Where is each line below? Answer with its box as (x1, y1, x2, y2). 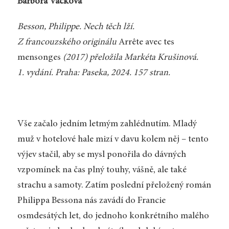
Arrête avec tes (116, 37, 174, 47)
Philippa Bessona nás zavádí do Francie (17, 196, 166, 205)
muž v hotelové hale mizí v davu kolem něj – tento (17, 134, 209, 144)
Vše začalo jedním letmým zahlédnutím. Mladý (17, 119, 197, 129)
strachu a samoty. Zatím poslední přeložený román (17, 180, 211, 190)
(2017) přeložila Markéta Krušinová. (60, 53, 198, 62)
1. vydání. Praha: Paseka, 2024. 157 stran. (17, 68, 170, 78)
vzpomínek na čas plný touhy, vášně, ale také (17, 165, 187, 175)
